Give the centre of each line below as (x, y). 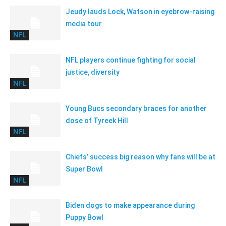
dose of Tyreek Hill (97, 120)
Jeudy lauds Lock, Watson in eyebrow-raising (140, 11)
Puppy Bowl (84, 217)
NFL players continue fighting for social (131, 60)
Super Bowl (84, 169)
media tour (84, 23)
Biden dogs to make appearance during (130, 205)
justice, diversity (93, 72)
